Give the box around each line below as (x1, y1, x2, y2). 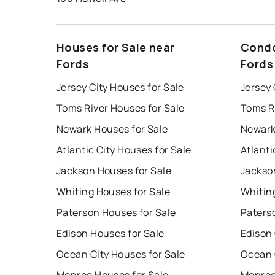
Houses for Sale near (56, 40, 175, 55)
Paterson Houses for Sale (56, 206, 176, 220)
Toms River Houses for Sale (56, 101, 185, 115)
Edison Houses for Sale (56, 227, 165, 241)
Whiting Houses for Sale (56, 185, 171, 199)
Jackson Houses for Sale (56, 164, 172, 178)
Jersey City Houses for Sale (56, 80, 184, 95)
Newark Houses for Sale (56, 122, 168, 136)
